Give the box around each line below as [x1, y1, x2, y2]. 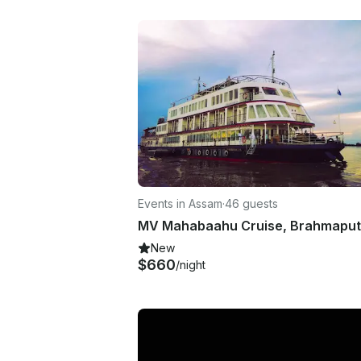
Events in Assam [138, 196, 222, 210]
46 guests [225, 196, 278, 210]
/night [176, 257, 205, 272]
